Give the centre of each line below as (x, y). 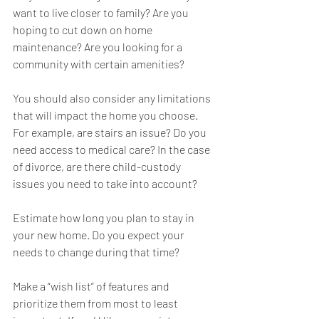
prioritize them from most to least (96, 303)
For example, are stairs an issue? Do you (111, 132)
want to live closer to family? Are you (102, 13)
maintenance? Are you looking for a (99, 47)
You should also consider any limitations (113, 98)
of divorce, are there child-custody (98, 167)
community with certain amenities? (99, 64)
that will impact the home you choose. (106, 115)
